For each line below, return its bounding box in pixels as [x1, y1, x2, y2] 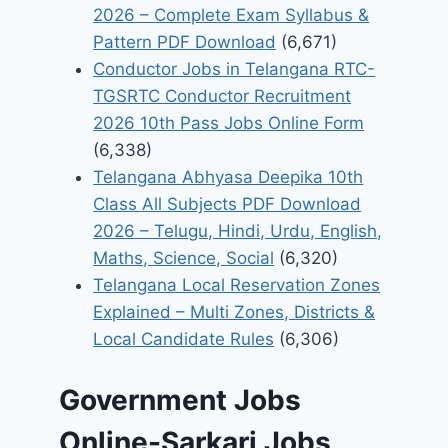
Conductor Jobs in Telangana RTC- [93, 59, 376, 80]
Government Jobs [59, 382, 302, 417]
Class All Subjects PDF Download [93, 194, 362, 215]
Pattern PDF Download [93, 32, 277, 53]
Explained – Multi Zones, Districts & [93, 302, 376, 323]
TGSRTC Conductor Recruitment [93, 86, 352, 107]
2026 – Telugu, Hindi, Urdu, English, [93, 221, 383, 242]
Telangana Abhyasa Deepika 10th [93, 167, 364, 188]
